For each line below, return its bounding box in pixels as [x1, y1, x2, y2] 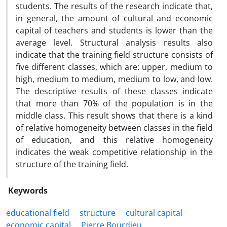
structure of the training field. [16, 159, 128, 170]
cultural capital [126, 207, 182, 218]
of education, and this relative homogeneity [16, 134, 213, 145]
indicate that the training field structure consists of [16, 49, 213, 60]
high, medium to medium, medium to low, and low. [16, 73, 213, 85]
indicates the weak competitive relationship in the [16, 146, 213, 158]
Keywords [8, 185, 48, 196]
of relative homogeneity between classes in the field [16, 122, 213, 133]
